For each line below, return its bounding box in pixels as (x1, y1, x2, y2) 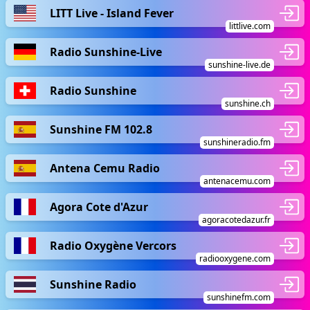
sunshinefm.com (207, 291, 271, 303)
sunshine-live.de (208, 59, 271, 71)
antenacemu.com (203, 175, 271, 187)
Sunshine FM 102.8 (50, 121, 152, 137)
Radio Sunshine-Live (50, 44, 162, 60)
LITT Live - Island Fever (50, 5, 174, 21)
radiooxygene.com (199, 253, 271, 264)
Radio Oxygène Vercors (50, 237, 176, 253)
